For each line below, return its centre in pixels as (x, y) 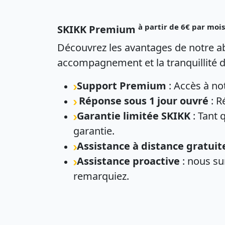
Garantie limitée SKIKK (134, 116)
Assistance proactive (128, 161)
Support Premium (122, 86)
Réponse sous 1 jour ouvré (144, 101)
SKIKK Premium (98, 29)
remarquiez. (101, 176)
